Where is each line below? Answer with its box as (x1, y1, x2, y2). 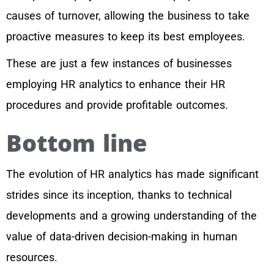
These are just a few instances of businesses (6, 57, 232, 70)
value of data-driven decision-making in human (6, 230, 237, 243)
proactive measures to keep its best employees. (6, 30, 245, 43)
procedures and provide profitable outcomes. (6, 98, 229, 112)
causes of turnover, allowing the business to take (6, 9, 250, 23)
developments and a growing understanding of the (6, 209, 257, 223)
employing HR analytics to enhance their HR (6, 78, 225, 91)
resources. (6, 251, 57, 264)
